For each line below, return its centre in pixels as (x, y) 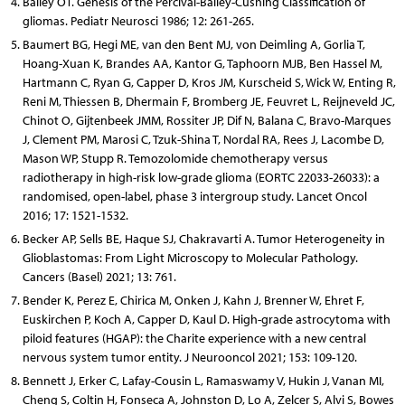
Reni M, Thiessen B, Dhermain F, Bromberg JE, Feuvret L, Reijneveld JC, (208, 101)
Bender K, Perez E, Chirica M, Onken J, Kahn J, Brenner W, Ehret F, (193, 300)
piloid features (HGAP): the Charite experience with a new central (194, 338)
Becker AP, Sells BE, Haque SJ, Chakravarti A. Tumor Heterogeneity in (203, 239)
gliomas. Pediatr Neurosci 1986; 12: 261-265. (138, 21)
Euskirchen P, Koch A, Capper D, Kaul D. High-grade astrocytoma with (206, 319)
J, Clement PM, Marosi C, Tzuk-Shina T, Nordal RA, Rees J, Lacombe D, (203, 139)
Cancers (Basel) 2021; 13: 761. (99, 277)
